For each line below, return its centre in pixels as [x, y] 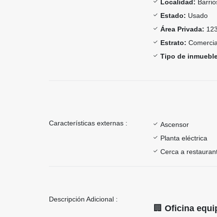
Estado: [173, 15]
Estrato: [173, 42]
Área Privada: [182, 29]
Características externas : [88, 123]
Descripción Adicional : [83, 199]
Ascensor [175, 124]
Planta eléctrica [184, 138]
